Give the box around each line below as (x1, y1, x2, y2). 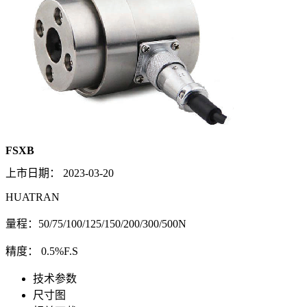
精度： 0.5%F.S (5, 245, 78, 258)
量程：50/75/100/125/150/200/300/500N (5, 218, 186, 230)
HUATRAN (5, 191, 60, 204)
